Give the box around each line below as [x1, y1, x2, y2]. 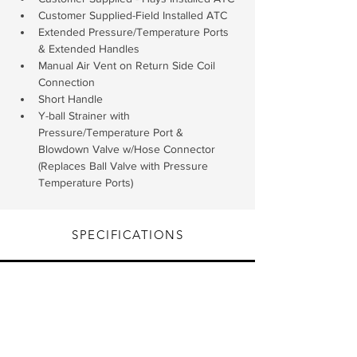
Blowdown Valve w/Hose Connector [38, 143, 218, 155]
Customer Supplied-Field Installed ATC [38, 9, 227, 22]
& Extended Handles [38, 42, 139, 55]
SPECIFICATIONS [72, 227, 183, 242]
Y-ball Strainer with [38, 109, 133, 122]
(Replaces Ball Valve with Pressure [38, 159, 211, 172]
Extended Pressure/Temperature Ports [38, 25, 232, 38]
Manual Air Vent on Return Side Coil [38, 59, 218, 72]
